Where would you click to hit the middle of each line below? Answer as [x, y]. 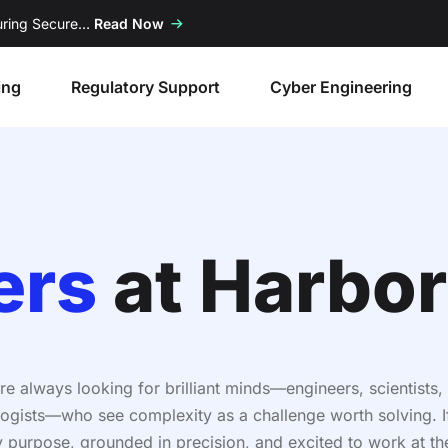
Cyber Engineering [340, 87]
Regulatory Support [145, 87]
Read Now [129, 23]
